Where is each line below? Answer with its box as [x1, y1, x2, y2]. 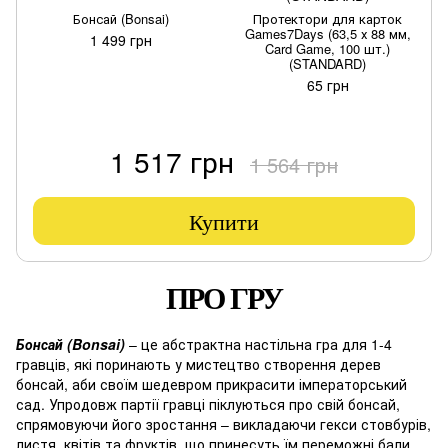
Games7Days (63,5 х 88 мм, [244, 24, 411, 43]
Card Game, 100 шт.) [265, 39, 390, 58]
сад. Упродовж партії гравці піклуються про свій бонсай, [16, 394, 400, 414]
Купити [189, 210, 259, 235]
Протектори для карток [253, 9, 402, 28]
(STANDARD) [289, 54, 366, 73]
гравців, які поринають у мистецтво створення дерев [16, 354, 381, 374]
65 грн [306, 75, 349, 95]
